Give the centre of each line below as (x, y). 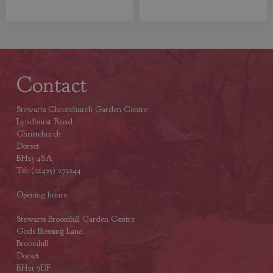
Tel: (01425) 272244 (48, 171)
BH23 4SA (34, 158)
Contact (51, 85)
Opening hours (41, 195)
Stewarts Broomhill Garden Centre (75, 219)
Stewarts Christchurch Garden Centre (82, 110)
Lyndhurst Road (44, 122)
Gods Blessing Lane (49, 232)
